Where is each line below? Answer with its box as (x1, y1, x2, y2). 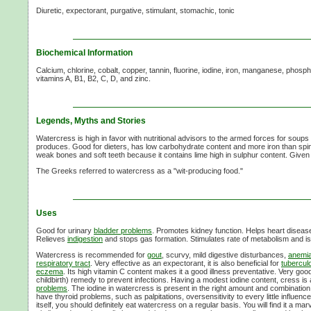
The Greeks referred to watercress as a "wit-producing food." (36, 166, 243, 175)
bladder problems (94, 226, 152, 235)
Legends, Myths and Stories (36, 115, 146, 126)
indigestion (67, 234, 103, 243)
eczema (36, 267, 63, 276)
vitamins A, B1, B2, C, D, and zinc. (36, 74, 151, 83)
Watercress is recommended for (36, 250, 147, 259)
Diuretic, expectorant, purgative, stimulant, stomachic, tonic (36, 6, 235, 15)
